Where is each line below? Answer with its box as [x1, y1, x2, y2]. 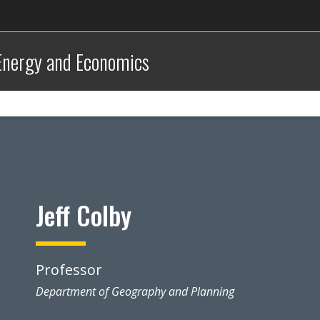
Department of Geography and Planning [36, 283, 235, 299]
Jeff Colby [36, 195, 132, 234]
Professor [36, 259, 103, 279]
